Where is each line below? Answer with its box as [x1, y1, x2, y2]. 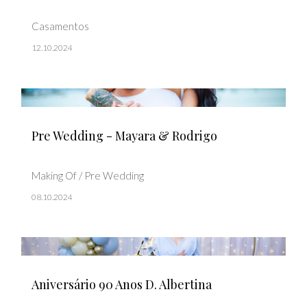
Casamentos [32, 20, 89, 33]
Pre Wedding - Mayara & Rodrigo [32, 127, 217, 145]
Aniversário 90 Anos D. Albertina [32, 275, 212, 293]
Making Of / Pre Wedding [32, 169, 144, 182]
